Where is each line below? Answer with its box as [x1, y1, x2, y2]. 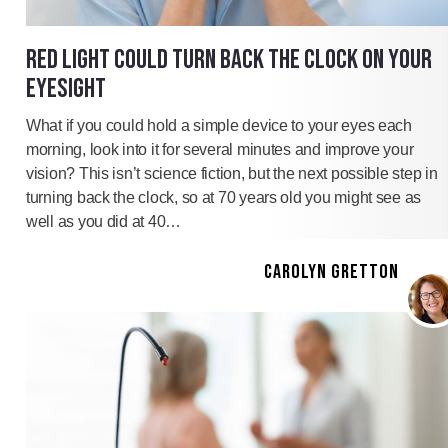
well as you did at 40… [26, 212, 182, 230]
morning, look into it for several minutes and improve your [26, 140, 414, 158]
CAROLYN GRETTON [264, 259, 399, 284]
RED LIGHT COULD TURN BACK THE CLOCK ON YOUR [26, 43, 432, 76]
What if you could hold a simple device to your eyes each [26, 116, 412, 134]
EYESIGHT [26, 72, 106, 105]
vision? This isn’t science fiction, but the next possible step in [26, 164, 438, 182]
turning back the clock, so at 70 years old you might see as [26, 188, 422, 206]
